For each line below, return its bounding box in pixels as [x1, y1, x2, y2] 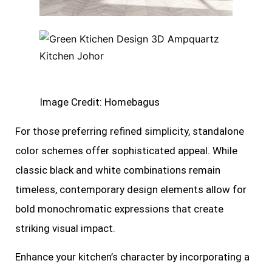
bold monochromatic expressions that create [15, 203, 223, 216]
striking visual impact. [15, 222, 115, 235]
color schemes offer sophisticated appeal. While [15, 144, 237, 157]
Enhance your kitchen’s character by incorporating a [15, 250, 250, 263]
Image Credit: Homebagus [39, 96, 160, 109]
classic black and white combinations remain [15, 164, 220, 177]
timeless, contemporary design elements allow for [15, 183, 246, 196]
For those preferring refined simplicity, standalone [15, 125, 244, 138]
